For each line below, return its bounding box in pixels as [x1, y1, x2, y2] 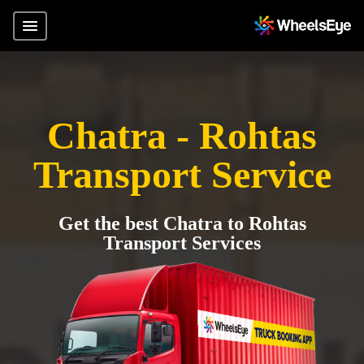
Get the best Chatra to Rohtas [58, 213, 306, 234]
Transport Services [103, 232, 261, 253]
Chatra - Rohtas [47, 114, 317, 157]
